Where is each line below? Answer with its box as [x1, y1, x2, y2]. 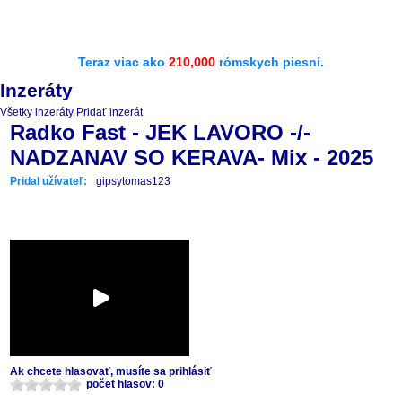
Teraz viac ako [78, 55, 169, 69]
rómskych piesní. [215, 55, 324, 69]
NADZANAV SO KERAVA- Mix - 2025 [10, 145, 373, 170]
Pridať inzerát [76, 106, 143, 118]
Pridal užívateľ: [10, 175, 87, 188]
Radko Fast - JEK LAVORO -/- [10, 120, 310, 144]
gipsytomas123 [96, 175, 170, 188]
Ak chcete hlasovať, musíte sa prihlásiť [10, 365, 212, 378]
